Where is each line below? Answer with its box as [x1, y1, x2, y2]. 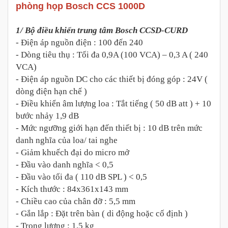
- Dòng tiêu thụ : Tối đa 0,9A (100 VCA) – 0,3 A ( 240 [16, 50, 208, 60]
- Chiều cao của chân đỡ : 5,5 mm [16, 196, 135, 207]
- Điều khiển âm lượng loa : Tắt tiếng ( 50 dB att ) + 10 [16, 99, 211, 109]
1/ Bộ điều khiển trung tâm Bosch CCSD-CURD [16, 25, 188, 36]
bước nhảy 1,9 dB [16, 111, 79, 121]
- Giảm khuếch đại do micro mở [16, 148, 129, 158]
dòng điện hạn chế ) [16, 87, 87, 97]
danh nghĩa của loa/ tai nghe [16, 135, 118, 146]
